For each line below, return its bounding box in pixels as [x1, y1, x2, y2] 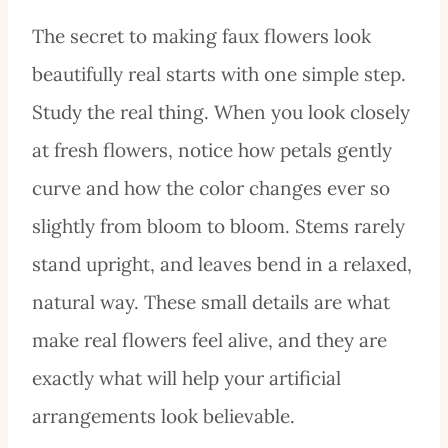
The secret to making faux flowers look [32, 23, 371, 48]
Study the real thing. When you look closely [32, 99, 410, 124]
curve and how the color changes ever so [32, 175, 390, 200]
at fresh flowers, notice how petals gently [32, 137, 392, 162]
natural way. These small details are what [32, 289, 390, 314]
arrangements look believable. [32, 403, 295, 428]
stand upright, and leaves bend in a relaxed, [32, 251, 412, 276]
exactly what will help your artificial [32, 365, 341, 390]
